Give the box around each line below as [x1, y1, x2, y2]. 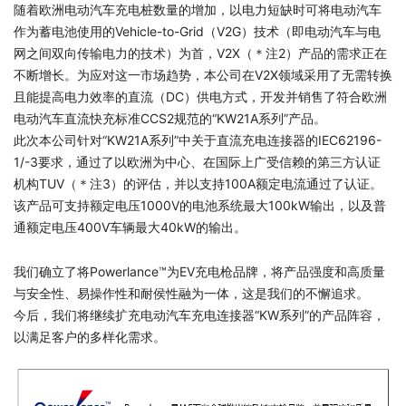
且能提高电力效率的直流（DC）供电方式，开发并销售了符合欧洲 [14, 89, 387, 104]
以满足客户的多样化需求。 [14, 329, 166, 344]
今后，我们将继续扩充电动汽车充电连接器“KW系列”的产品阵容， [14, 307, 385, 323]
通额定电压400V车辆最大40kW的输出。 [14, 219, 246, 235]
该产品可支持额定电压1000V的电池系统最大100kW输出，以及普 [14, 198, 386, 213]
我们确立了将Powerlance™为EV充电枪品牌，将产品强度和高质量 [14, 264, 385, 279]
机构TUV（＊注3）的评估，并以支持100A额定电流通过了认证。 [14, 176, 382, 191]
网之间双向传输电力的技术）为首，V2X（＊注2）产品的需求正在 [14, 45, 387, 61]
